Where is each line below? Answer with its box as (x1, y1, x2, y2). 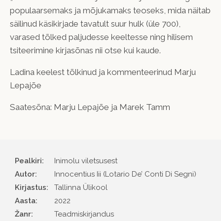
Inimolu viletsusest (54, 156, 117, 165)
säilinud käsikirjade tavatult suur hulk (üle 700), (10, 18, 181, 29)
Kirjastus (15, 183, 46, 192)
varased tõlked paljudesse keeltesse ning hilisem (10, 32, 193, 42)
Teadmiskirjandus (54, 209, 114, 219)
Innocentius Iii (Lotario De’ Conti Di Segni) (54, 169, 196, 179)
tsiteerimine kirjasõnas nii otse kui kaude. (10, 45, 161, 55)
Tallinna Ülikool (54, 183, 108, 192)
